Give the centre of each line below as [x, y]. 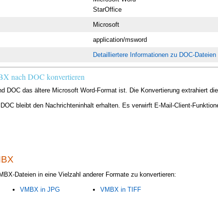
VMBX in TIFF [120, 190]
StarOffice [108, 9]
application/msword [120, 39]
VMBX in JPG [40, 190]
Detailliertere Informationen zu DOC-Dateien [155, 54]
